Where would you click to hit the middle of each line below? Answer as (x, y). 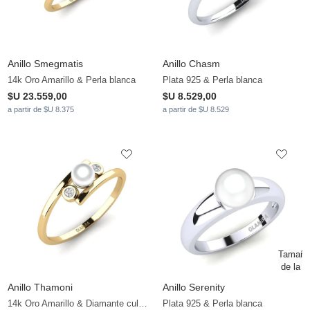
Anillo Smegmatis (45, 64)
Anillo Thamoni (40, 288)
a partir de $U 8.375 (41, 110)
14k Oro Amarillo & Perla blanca (72, 80)
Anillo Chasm (191, 64)
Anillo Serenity (194, 288)
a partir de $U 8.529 (196, 110)
